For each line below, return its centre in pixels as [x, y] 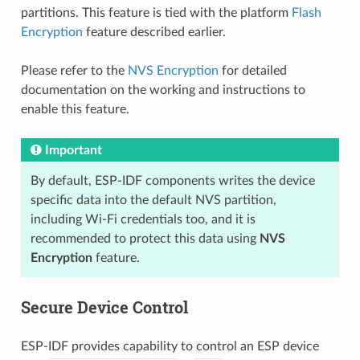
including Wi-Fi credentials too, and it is [143, 219]
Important [73, 150]
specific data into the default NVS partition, [153, 200]
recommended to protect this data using [145, 239]
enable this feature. [75, 109]
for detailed [252, 71]
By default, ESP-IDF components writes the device [172, 181]
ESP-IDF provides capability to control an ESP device [170, 346]
